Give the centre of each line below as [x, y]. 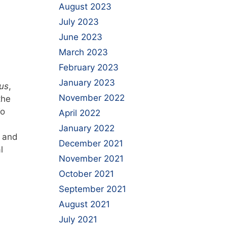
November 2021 [91, 159]
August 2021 [84, 204]
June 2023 [81, 37]
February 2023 [89, 67]
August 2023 [85, 7]
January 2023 [87, 83]
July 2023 [79, 22]
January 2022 [87, 128]
